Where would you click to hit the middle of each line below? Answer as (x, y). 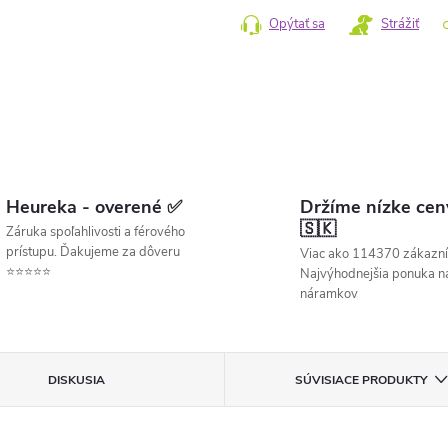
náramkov (329, 294)
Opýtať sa (297, 24)
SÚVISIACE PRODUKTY (360, 380)
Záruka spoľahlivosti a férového (95, 232)
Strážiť (400, 24)
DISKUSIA (77, 380)
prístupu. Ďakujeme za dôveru (92, 252)
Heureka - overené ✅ (93, 207)
